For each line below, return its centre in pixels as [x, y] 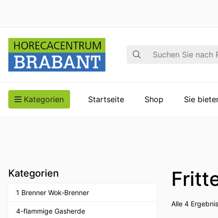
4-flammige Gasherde [51, 211]
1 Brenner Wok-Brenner [53, 192]
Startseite [106, 99]
